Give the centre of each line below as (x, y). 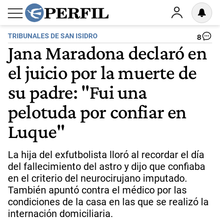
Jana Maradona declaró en (107, 53)
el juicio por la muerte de (102, 72)
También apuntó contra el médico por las (97, 190)
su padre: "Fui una (78, 92)
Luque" (37, 131)
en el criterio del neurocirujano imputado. (97, 178)
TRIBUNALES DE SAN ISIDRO (53, 36)
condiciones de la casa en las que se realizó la (108, 202)
